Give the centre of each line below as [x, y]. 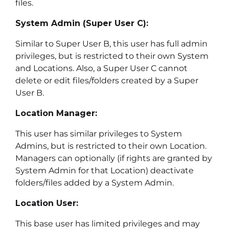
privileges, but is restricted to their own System [112, 56]
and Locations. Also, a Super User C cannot [101, 68]
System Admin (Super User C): [82, 23]
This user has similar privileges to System [99, 133]
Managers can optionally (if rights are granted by [114, 158]
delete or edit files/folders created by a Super [107, 80]
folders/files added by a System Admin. [95, 182]
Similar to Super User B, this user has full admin [111, 43]
